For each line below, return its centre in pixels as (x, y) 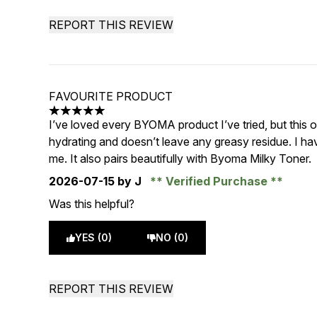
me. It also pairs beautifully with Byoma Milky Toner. (180, 158)
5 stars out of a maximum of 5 (125, 118)
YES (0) (94, 237)
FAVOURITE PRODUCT (111, 96)
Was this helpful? (92, 204)
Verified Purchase (217, 181)
